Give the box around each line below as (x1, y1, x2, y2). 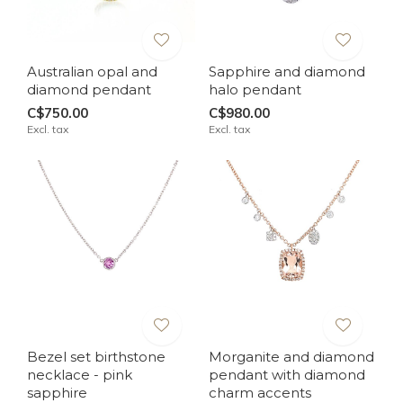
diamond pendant (27, 80, 151, 98)
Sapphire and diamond (208, 62, 365, 80)
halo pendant (208, 80, 301, 98)
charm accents (208, 384, 311, 401)
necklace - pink (27, 366, 132, 383)
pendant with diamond (208, 366, 365, 383)
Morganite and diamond (208, 348, 374, 365)
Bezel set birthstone (27, 348, 166, 365)
